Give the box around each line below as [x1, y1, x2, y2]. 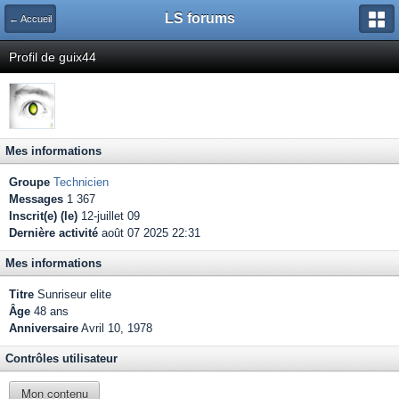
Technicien [53, 175, 109, 189]
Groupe [9, 175, 50, 189]
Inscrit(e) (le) [9, 209, 77, 223]
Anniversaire [9, 322, 78, 335]
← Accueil [9, 13, 52, 24]
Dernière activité [9, 226, 98, 240]
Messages [9, 192, 63, 206]
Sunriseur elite [34, 288, 111, 301]
